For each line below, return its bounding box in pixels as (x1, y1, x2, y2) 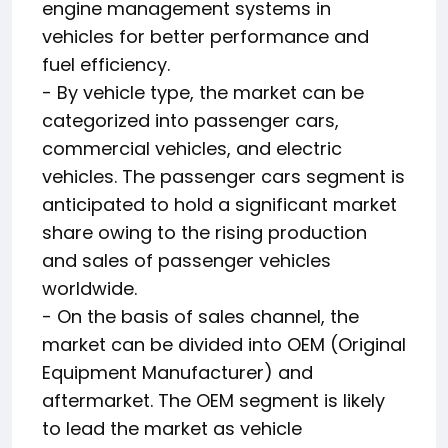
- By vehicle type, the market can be (42, 79, 364, 105)
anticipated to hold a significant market (42, 191, 397, 217)
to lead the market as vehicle (42, 415, 302, 441)
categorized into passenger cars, (42, 107, 339, 133)
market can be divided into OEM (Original (42, 331, 406, 357)
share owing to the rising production (42, 219, 367, 245)
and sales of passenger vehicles (42, 247, 331, 273)
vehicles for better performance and (42, 23, 369, 49)
